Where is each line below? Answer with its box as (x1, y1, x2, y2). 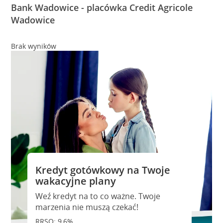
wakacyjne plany (35, 174, 116, 188)
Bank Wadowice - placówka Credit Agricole (11, 1, 193, 13)
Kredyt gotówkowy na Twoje (35, 163, 170, 177)
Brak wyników (11, 41, 57, 51)
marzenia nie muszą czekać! (35, 202, 138, 213)
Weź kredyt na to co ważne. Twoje (35, 191, 160, 202)
